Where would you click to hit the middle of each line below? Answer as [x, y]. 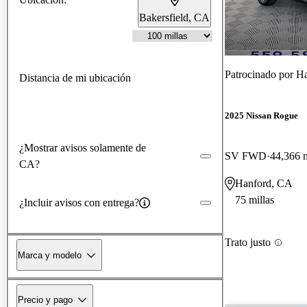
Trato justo [248, 243]
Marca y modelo [50, 255]
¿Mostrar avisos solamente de [83, 147]
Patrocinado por [260, 74]
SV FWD [246, 156]
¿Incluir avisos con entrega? [79, 202]
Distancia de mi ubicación [75, 77]
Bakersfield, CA [174, 17]
